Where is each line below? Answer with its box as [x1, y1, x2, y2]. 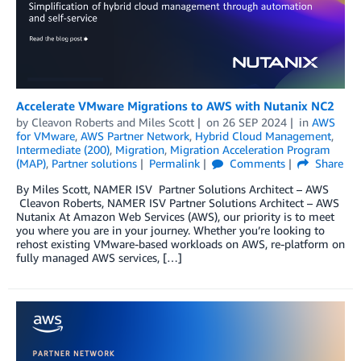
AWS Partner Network [81, 129, 189, 143]
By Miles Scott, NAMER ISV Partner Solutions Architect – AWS [16, 182, 342, 197]
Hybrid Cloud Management [195, 129, 331, 143]
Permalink [148, 156, 200, 171]
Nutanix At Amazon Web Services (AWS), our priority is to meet [16, 210, 334, 224]
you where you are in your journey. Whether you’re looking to [16, 223, 325, 238]
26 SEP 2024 [222, 115, 287, 130]
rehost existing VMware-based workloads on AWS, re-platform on [16, 237, 345, 251]
